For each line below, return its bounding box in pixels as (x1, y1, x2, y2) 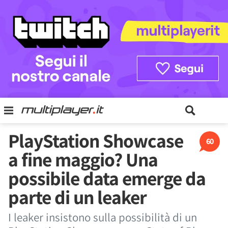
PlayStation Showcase (8, 128, 183, 153)
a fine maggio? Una (8, 147, 158, 172)
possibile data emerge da (8, 165, 206, 191)
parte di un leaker (8, 184, 147, 210)
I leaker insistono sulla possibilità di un (8, 210, 197, 225)
